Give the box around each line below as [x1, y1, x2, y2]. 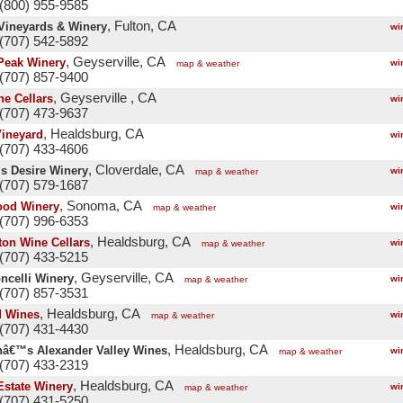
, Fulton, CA [107, 19, 176, 33]
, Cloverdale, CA [88, 163, 184, 177]
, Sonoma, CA [59, 199, 142, 213]
